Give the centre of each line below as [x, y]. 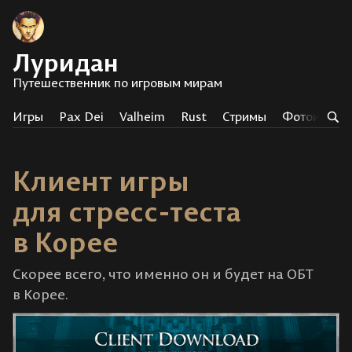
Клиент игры [101, 181]
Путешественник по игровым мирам [117, 82]
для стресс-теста [127, 211]
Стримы [244, 116]
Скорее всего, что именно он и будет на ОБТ [163, 274]
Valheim [142, 116]
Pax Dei [81, 116]
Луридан [66, 62]
